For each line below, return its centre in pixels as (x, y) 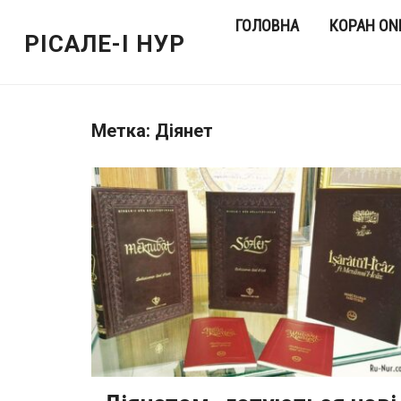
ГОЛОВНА (267, 26)
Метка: (123, 131)
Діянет (184, 131)
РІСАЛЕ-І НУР (104, 43)
